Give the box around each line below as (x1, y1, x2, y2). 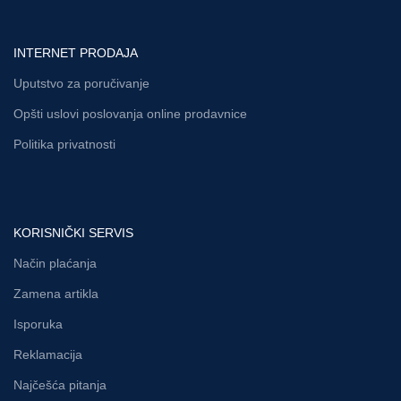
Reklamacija (13, 347, 82, 362)
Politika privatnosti (13, 137, 115, 151)
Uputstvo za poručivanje (13, 76, 149, 90)
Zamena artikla (13, 286, 98, 301)
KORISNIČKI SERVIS (13, 226, 133, 240)
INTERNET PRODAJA (13, 46, 138, 60)
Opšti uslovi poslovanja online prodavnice (13, 107, 247, 121)
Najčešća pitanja (13, 378, 107, 392)
